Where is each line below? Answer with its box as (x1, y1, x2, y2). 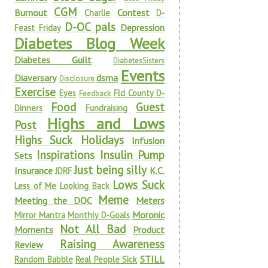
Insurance (14, 165, 53, 176)
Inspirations (36, 147, 95, 162)
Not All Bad (60, 221, 126, 236)
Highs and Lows (47, 114, 165, 133)
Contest (117, 7, 150, 19)
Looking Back (60, 180, 109, 191)
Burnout (14, 7, 47, 19)
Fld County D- (113, 87, 165, 99)
